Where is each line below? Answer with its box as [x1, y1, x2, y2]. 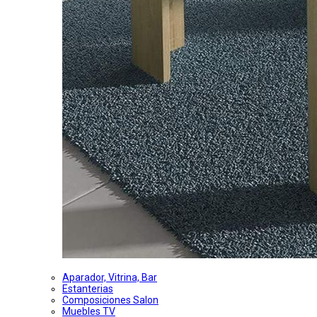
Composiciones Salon [62, 294, 158, 306]
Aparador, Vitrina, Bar [62, 272, 157, 284]
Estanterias [62, 283, 113, 295]
